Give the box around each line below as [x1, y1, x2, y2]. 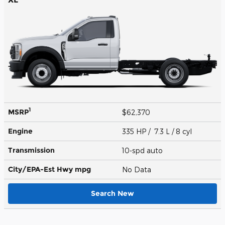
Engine [8, 126, 33, 136]
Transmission [8, 145, 55, 155]
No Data [122, 165, 155, 174]
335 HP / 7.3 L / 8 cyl [122, 127, 194, 136]
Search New [91, 188, 134, 198]
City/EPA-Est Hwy [8, 164, 75, 174]
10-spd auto [122, 146, 165, 155]
